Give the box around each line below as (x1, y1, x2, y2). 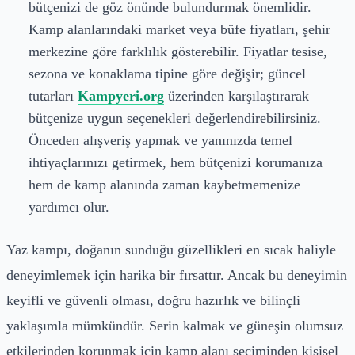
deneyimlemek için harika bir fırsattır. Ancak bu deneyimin (6, 266, 347, 283)
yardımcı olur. (29, 198, 109, 215)
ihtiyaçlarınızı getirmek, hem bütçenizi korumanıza (29, 154, 323, 170)
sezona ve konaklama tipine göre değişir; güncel (29, 65, 306, 82)
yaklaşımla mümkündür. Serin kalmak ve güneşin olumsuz (6, 317, 343, 334)
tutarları (29, 87, 78, 104)
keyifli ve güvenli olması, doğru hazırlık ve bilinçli (6, 292, 300, 308)
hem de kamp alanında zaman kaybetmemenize (29, 176, 300, 193)
